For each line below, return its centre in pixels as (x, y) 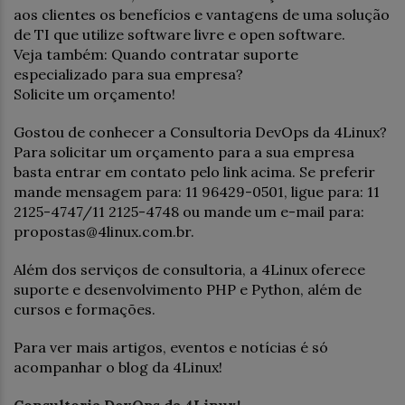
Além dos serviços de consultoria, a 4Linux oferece (189, 269)
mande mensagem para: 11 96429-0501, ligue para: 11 (197, 191)
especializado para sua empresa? (128, 74)
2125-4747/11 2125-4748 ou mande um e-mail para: (189, 211)
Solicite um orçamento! (94, 94)
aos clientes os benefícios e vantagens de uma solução (202, 14)
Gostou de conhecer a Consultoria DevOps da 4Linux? (200, 132)
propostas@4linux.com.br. (104, 231)
